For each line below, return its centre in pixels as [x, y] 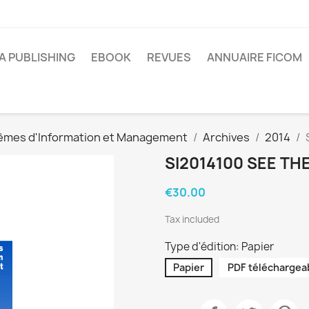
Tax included [192, 220]
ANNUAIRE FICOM [255, 57]
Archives [226, 138]
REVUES [169, 57]
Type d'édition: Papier [219, 247]
